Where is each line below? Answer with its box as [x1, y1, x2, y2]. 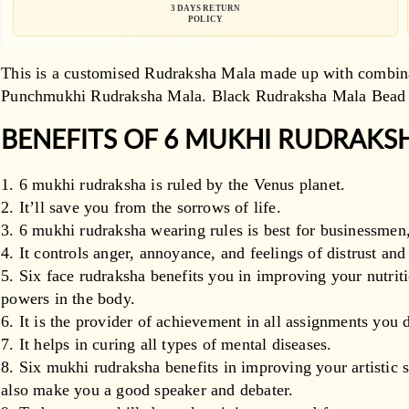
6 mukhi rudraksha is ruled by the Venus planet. [18, 174, 346, 194]
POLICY [188, 14, 224, 24]
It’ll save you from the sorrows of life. [18, 197, 281, 216]
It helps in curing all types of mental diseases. [18, 334, 332, 353]
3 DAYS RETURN [170, 3, 241, 13]
